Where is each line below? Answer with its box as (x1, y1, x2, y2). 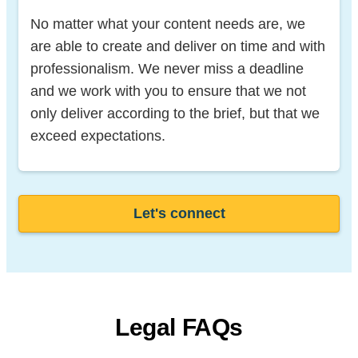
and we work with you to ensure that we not (30, 82, 306, 99)
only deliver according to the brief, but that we (30, 105, 320, 121)
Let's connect (133, 205, 225, 221)
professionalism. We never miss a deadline (30, 60, 304, 77)
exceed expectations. (30, 127, 165, 144)
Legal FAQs (115, 313, 243, 340)
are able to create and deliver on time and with (30, 38, 325, 54)
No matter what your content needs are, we (30, 15, 305, 32)
